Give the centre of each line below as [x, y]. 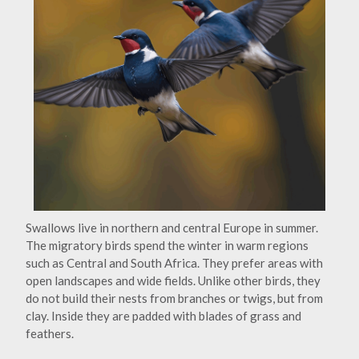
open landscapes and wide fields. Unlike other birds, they [173, 281]
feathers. [50, 334]
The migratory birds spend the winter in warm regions [167, 246]
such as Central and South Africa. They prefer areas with [174, 263]
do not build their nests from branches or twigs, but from [174, 298]
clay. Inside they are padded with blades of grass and [163, 316]
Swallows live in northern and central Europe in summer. [172, 228]
